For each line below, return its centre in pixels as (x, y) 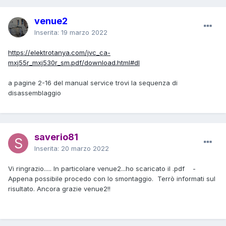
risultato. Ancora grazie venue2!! (59, 188)
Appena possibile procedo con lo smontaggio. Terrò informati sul (112, 178)
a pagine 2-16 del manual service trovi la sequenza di (93, 82)
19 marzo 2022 (84, 32)
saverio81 (56, 137)
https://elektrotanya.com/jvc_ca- (59, 52)
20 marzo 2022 (85, 148)
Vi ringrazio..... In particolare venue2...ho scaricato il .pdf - (102, 168)
